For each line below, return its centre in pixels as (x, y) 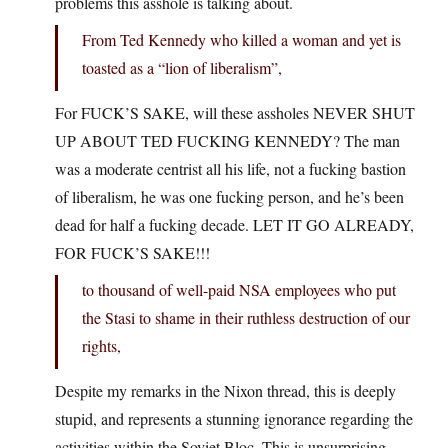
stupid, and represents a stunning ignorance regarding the (234, 419)
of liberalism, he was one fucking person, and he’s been (229, 197)
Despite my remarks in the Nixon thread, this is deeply (225, 391)
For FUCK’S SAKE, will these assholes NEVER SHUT (235, 113)
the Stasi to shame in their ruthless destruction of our (246, 318)
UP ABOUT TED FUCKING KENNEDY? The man (227, 141)
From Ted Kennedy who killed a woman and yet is (241, 40)
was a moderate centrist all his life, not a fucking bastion (230, 169)
